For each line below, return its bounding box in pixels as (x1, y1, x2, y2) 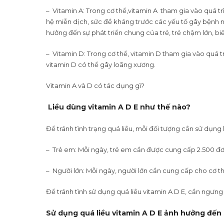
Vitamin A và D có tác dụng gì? (46, 81, 144, 89)
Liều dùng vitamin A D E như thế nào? (48, 102, 190, 111)
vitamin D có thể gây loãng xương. (46, 60, 155, 68)
